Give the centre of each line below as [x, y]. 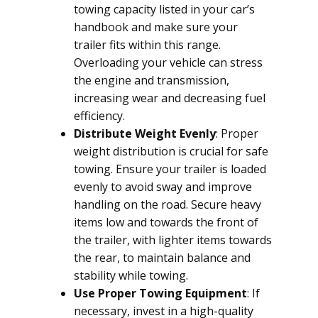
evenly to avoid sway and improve [163, 187]
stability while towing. [131, 275]
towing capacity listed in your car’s [164, 9]
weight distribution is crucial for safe [171, 151]
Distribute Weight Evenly [145, 133]
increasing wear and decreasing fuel [170, 98]
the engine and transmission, [152, 80]
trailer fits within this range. [147, 45]
